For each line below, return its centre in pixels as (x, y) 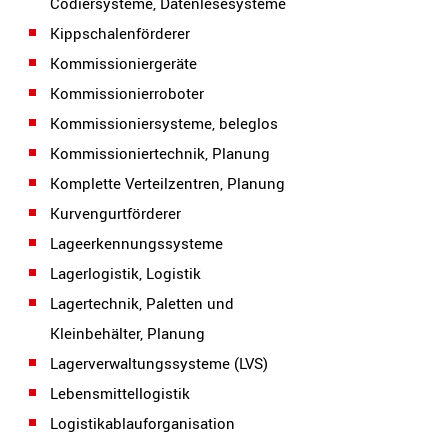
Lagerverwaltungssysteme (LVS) (159, 363)
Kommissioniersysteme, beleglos (164, 123)
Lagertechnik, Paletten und (142, 303)
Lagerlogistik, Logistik (125, 273)
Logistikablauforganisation (142, 423)
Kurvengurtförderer (115, 213)
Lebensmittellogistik (120, 393)
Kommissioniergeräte (123, 63)
